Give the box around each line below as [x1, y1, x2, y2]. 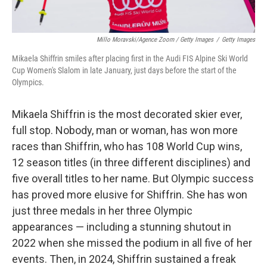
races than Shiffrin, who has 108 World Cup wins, [12, 140, 242, 153]
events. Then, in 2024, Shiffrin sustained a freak [12, 253, 236, 265]
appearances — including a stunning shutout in [12, 221, 231, 233]
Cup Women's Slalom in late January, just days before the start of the [12, 66, 237, 75]
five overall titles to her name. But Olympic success [12, 172, 254, 185]
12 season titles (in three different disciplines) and [12, 156, 250, 169]
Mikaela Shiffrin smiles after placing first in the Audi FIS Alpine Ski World [12, 54, 248, 63]
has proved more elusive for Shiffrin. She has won [12, 188, 247, 201]
